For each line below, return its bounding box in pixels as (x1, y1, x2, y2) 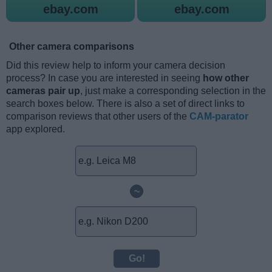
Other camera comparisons (9, 41, 134, 52)
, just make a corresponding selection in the (80, 86, 266, 97)
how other (203, 73, 249, 84)
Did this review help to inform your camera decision (6, 60, 225, 71)
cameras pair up (6, 86, 80, 97)
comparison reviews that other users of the (6, 111, 189, 122)
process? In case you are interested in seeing (6, 73, 203, 84)
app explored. (6, 124, 65, 135)
